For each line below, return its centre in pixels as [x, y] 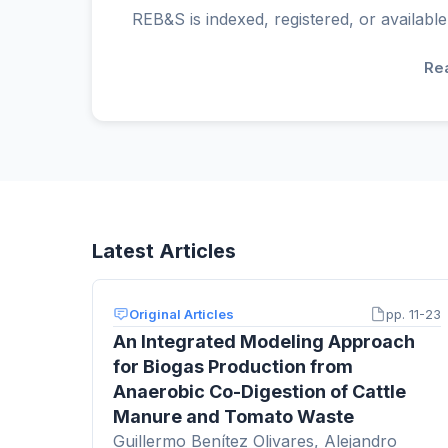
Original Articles [181, 313]
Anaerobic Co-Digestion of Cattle [259, 391]
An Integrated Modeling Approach [264, 341]
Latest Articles [164, 250]
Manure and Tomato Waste [233, 416]
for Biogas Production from [233, 366]
